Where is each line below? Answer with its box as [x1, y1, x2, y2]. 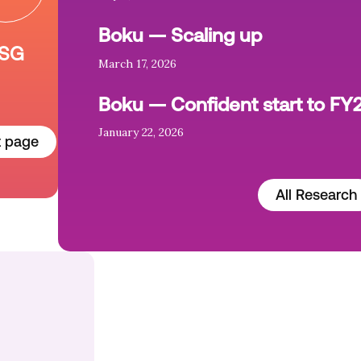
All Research [276, 186, 358, 204]
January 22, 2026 [98, 125, 185, 140]
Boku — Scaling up [98, 24, 263, 47]
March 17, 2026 [98, 56, 177, 71]
